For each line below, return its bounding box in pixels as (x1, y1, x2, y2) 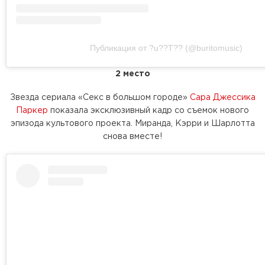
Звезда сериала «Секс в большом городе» (9, 94, 190, 102)
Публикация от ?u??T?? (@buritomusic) (90, 43, 243, 53)
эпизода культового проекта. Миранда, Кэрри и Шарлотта (10, 120, 255, 128)
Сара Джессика (189, 94, 256, 102)
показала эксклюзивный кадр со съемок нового (48, 107, 249, 115)
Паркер (16, 107, 48, 115)
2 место (115, 70, 150, 78)
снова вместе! (103, 133, 162, 141)
